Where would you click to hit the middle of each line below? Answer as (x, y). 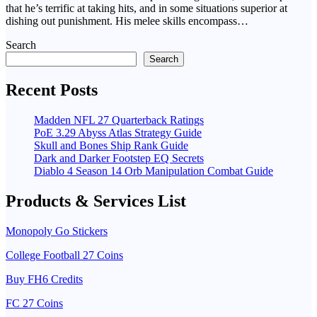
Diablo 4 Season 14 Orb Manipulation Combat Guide (154, 171)
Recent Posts (52, 90)
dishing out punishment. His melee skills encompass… (127, 21)
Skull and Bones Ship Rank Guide (111, 146)
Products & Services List (96, 201)
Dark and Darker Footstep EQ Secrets (119, 158)
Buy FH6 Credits (44, 279)
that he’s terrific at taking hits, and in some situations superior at (146, 8)
